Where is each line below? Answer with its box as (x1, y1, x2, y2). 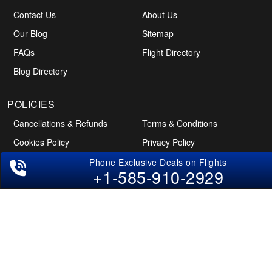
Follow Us (7, 215, 69, 231)
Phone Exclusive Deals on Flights (88, 87, 226, 99)
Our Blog (13, 27, 48, 39)
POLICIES (7, 97, 55, 111)
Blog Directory (13, 64, 68, 77)
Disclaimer (13, 154, 54, 167)
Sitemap (141, 27, 174, 39)
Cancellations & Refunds (13, 117, 108, 129)
